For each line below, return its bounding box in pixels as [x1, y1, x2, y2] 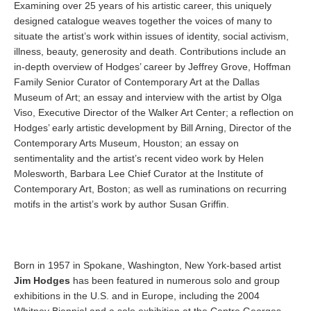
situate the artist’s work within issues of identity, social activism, [14, 31, 289, 42]
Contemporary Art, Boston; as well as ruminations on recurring [14, 183, 287, 194]
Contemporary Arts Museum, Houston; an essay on [14, 137, 239, 149]
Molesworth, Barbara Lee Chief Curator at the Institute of [14, 168, 263, 179]
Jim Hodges [14, 275, 70, 286]
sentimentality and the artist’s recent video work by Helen [14, 153, 264, 164]
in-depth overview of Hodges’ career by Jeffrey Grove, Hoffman [14, 61, 291, 72]
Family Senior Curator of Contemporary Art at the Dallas [14, 76, 260, 87]
